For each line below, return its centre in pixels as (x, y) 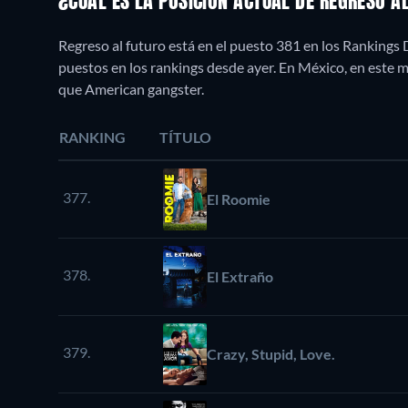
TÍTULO (185, 137)
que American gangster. (131, 88)
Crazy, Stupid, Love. (271, 353)
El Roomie (239, 199)
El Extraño (240, 276)
